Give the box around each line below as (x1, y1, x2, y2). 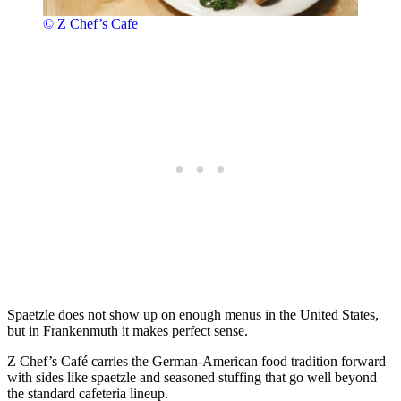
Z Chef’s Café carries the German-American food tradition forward (7, 353, 386, 369)
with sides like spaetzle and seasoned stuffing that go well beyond (7, 369, 377, 385)
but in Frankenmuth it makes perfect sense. (7, 322, 248, 338)
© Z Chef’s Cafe (43, 15, 138, 31)
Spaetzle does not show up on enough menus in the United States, (7, 306, 379, 322)
